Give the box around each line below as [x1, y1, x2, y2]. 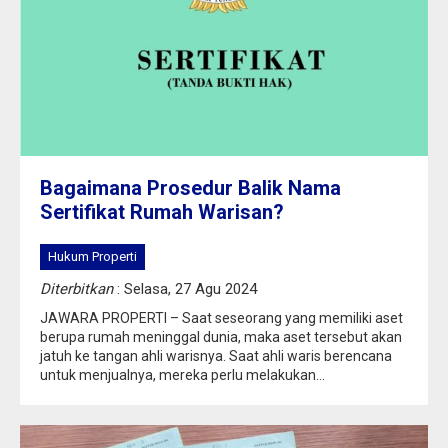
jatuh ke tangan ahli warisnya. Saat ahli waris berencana [40, 348, 392, 364]
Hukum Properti [48, 249, 137, 264]
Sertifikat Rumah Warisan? [40, 200, 284, 224]
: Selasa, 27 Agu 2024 [113, 280, 257, 298]
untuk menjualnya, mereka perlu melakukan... [40, 367, 325, 383]
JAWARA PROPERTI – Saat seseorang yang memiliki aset [40, 310, 403, 326]
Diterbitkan [40, 280, 113, 298]
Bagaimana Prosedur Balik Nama [40, 176, 341, 200]
